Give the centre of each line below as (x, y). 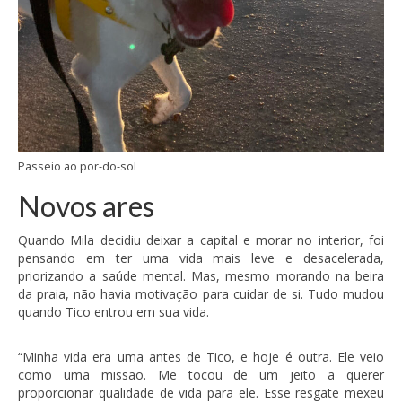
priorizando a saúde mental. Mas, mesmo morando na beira (201, 275)
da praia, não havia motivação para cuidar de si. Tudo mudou (201, 293)
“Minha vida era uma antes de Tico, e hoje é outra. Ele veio (201, 356)
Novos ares (86, 205)
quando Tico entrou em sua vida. (114, 311)
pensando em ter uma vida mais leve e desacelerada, (201, 258)
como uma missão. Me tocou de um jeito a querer (201, 374)
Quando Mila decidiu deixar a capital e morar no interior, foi (201, 240)
